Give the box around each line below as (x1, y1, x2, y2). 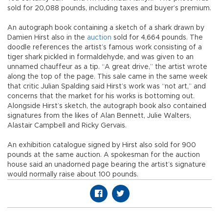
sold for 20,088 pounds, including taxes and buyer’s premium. (7, 4, 211, 12)
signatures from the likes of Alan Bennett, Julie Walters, (7, 112, 191, 119)
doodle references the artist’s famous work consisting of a (7, 44, 202, 51)
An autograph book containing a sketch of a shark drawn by (7, 24, 204, 31)
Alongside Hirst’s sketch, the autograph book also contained (7, 102, 206, 109)
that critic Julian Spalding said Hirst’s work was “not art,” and (7, 83, 206, 90)
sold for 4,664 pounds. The (111, 34, 203, 41)
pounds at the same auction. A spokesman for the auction (7, 151, 200, 158)
